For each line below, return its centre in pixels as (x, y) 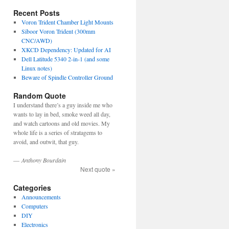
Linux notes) (37, 68)
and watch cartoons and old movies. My (62, 123)
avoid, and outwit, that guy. (46, 142)
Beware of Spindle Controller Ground (67, 77)
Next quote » (98, 169)
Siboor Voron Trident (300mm (58, 31)
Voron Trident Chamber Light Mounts (67, 22)
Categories (32, 188)
